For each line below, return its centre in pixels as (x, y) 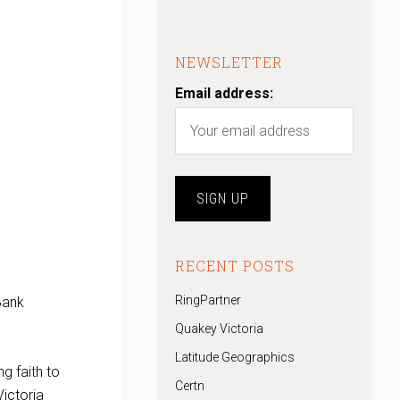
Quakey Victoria (219, 329)
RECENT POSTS (235, 266)
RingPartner (208, 300)
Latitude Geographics (235, 357)
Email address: (224, 93)
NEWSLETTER (229, 62)
